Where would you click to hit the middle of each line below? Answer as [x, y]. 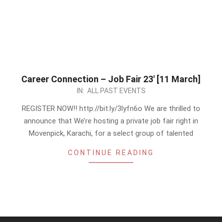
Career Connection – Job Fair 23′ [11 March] [111, 79]
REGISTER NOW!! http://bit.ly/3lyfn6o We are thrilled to [111, 109]
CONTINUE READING [111, 153]
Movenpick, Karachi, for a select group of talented [111, 133]
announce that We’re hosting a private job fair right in [111, 121]
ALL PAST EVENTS [116, 91]
